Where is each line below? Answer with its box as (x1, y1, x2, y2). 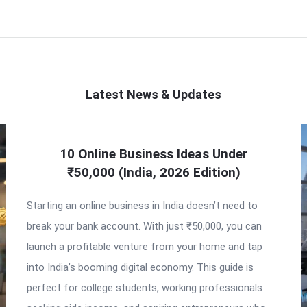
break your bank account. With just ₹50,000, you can (27, 220, 262, 232)
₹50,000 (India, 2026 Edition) (66, 164, 241, 180)
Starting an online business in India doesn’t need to (27, 199, 258, 212)
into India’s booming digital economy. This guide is (27, 261, 254, 273)
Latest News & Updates (86, 87, 221, 101)
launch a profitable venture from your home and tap (27, 241, 262, 253)
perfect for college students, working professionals (27, 282, 262, 294)
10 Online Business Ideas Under (60, 146, 247, 162)
